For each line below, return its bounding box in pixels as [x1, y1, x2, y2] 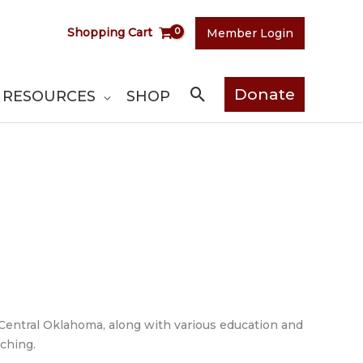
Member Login [207, 25, 293, 41]
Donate [234, 84, 295, 104]
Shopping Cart [67, 25, 153, 40]
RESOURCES [2, 87, 96, 105]
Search [187, 83, 258, 108]
